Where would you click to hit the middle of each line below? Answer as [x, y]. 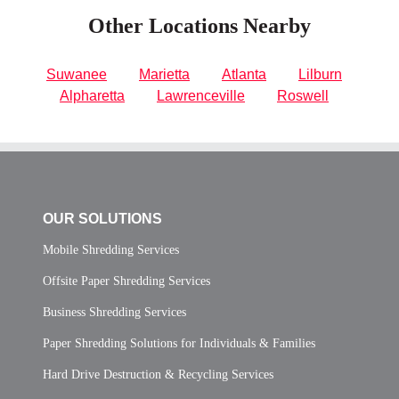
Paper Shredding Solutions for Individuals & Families [179, 343]
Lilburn [320, 74]
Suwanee [77, 74]
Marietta [164, 74]
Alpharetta [92, 95]
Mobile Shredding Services [111, 249]
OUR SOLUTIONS [102, 218]
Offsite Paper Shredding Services [126, 281]
